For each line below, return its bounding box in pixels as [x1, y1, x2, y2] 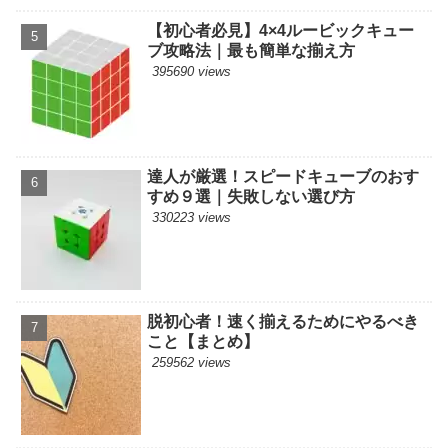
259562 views [152, 355, 232, 371]
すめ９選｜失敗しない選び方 [147, 187, 356, 205]
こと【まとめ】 [147, 333, 260, 351]
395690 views [152, 64, 232, 80]
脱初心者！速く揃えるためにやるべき [147, 313, 420, 331]
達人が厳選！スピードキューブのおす [147, 167, 420, 185]
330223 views [152, 209, 232, 225]
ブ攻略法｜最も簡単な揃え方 [147, 42, 356, 60]
